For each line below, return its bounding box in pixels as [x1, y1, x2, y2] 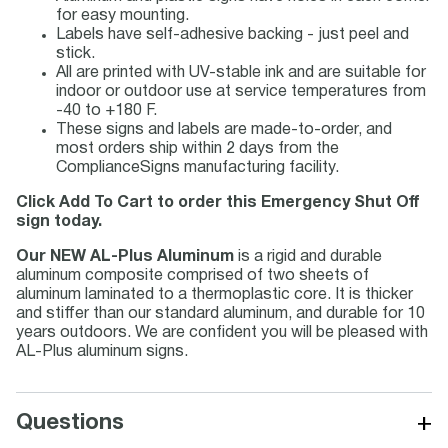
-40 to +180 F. [56, 104, 157, 118]
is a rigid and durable [234, 250, 382, 264]
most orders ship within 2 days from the [56, 142, 339, 156]
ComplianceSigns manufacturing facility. [56, 161, 339, 175]
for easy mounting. [56, 9, 189, 23]
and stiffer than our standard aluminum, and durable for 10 [16, 307, 425, 321]
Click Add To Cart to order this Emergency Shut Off [16, 196, 419, 210]
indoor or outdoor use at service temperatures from [56, 85, 426, 99]
